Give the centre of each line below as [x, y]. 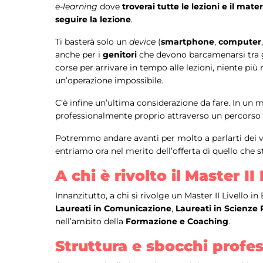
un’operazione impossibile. [110, 81]
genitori [120, 55]
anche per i [79, 55]
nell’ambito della [90, 222]
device [144, 42]
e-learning [77, 7]
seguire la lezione [93, 20]
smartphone [188, 42]
